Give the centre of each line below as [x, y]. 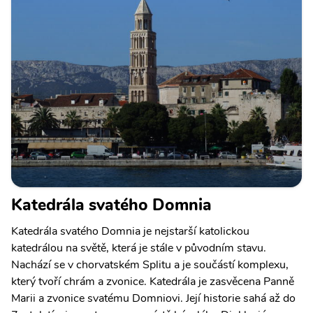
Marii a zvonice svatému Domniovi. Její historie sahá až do [153, 299]
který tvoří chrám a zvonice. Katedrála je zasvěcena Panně [153, 282]
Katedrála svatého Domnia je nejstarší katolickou [130, 232]
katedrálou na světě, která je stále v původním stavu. [139, 248]
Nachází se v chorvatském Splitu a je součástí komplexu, [150, 265]
